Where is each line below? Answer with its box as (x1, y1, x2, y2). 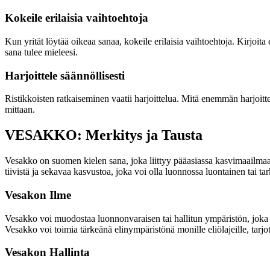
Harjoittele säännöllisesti (5, 69, 125, 82)
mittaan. (5, 104, 35, 115)
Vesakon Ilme (5, 188, 71, 201)
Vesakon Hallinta (5, 246, 90, 259)
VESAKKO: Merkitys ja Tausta (5, 127, 202, 143)
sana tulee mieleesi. (5, 46, 78, 57)
